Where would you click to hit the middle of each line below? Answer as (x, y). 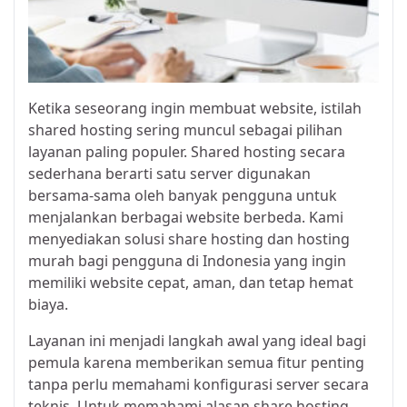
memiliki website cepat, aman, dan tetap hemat (191, 282)
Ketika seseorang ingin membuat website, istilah (195, 108)
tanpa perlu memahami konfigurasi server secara (199, 384)
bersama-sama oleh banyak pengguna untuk (183, 195)
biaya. (48, 304)
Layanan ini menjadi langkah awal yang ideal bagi (197, 340)
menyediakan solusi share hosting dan (163, 238)
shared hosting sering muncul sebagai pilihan (185, 129)
